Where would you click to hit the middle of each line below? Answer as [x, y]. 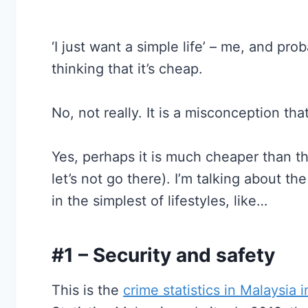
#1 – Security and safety [164, 255]
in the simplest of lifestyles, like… [160, 201]
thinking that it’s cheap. [128, 69]
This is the [88, 290]
